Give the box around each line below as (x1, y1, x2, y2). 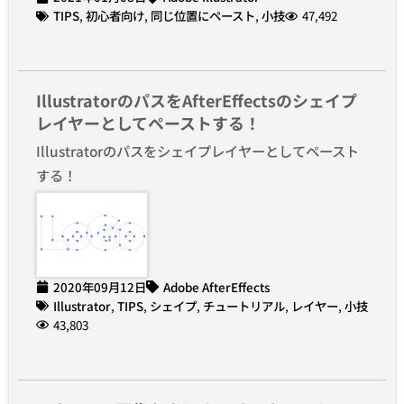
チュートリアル (203, 296, 285, 315)
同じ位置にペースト (151, 6, 255, 25)
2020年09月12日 (53, 277, 146, 296)
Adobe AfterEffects (163, 277, 270, 296)
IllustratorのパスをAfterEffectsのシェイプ (36, 88, 357, 113)
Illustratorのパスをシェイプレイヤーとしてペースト (36, 141, 359, 161)
